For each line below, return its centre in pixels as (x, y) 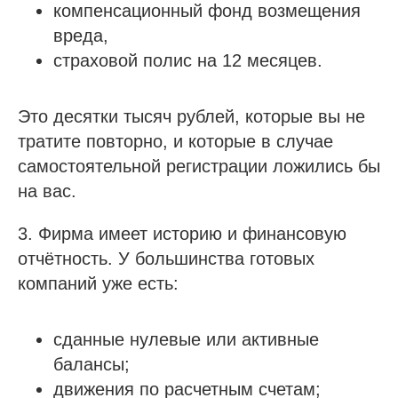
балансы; (92, 364)
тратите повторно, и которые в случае (175, 141)
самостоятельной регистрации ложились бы (199, 166)
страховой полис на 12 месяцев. (188, 60)
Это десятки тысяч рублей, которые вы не (191, 116)
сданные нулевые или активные (186, 339)
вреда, (81, 36)
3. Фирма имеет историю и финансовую (182, 234)
